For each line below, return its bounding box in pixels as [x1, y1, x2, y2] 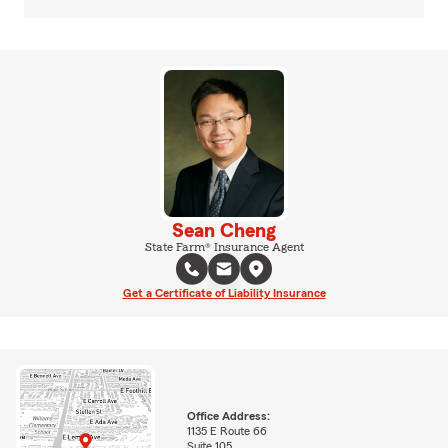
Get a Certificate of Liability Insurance [122, 286, 326, 299]
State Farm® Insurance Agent [144, 240, 304, 253]
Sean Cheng [172, 220, 276, 241]
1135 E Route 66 [186, 425, 267, 438]
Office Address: [186, 410, 270, 423]
